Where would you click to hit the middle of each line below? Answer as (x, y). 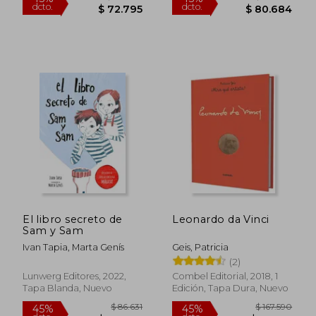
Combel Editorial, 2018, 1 (225, 276)
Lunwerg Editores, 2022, (75, 276)
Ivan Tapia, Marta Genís (74, 247)
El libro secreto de (73, 219)
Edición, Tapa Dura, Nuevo (231, 288)
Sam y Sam (53, 230)
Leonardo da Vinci (221, 219)
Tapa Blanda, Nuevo (68, 288)
